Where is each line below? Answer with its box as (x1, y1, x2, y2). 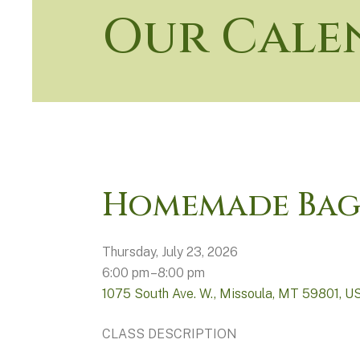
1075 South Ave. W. (102, 286, 214, 302)
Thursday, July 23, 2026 (102, 244, 238, 260)
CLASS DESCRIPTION (102, 326, 237, 342)
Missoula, (219, 286, 278, 302)
